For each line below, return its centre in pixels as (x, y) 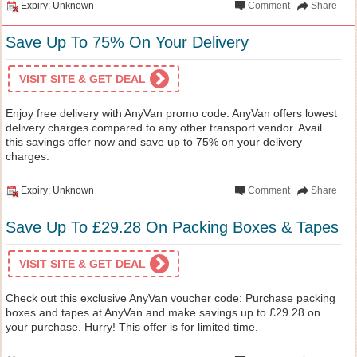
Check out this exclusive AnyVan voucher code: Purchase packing (171, 298)
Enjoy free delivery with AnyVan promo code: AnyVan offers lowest (171, 113)
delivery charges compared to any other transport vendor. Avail (164, 127)
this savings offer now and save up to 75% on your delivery (154, 141)
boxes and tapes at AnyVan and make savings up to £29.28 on (163, 312)
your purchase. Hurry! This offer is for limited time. (132, 326)
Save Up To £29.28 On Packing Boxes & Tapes (172, 227)
